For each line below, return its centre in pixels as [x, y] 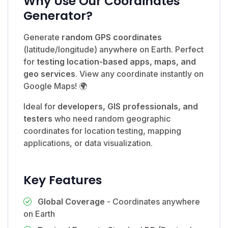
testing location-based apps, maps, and [116, 61]
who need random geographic [111, 118]
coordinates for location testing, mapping [102, 131]
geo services [49, 74]
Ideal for [40, 106]
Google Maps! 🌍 [55, 86]
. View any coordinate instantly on [139, 74]
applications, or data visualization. [88, 143]
